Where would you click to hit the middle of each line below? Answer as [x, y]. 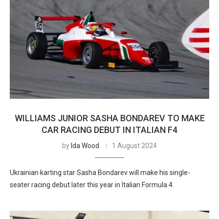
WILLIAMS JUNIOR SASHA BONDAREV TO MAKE [109, 118]
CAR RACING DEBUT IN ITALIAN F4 [109, 130]
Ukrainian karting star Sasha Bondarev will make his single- [100, 173]
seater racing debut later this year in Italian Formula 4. [92, 185]
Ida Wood [85, 146]
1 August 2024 [134, 146]
